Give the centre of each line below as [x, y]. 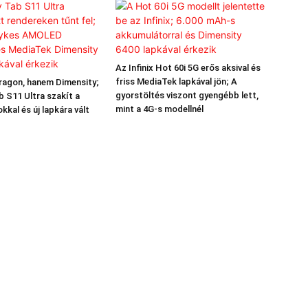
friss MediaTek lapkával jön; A [176, 81]
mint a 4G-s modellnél [159, 109]
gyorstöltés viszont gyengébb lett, [187, 95]
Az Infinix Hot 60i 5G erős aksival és [188, 68]
